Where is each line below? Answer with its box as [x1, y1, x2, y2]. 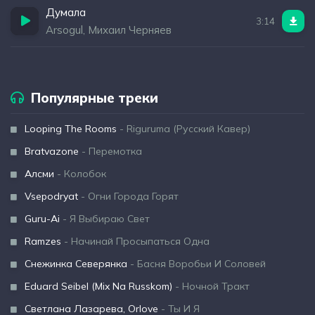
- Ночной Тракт [172, 280, 250, 292]
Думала [46, 6, 86, 19]
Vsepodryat [25, 190, 78, 202]
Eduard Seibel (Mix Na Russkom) [25, 280, 172, 292]
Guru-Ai [25, 212, 60, 225]
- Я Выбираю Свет [60, 212, 150, 225]
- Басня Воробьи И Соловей [127, 257, 266, 270]
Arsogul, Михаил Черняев [46, 23, 172, 37]
